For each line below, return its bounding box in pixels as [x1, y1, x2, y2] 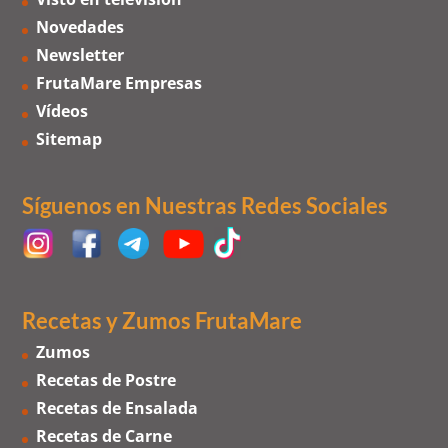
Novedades [36, 16, 125, 39]
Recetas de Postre [36, 369, 177, 392]
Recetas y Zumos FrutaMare [22, 307, 303, 335]
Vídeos [36, 100, 89, 123]
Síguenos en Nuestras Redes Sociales [22, 192, 389, 220]
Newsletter [36, 44, 125, 67]
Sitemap [36, 128, 103, 151]
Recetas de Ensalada [36, 397, 199, 420]
